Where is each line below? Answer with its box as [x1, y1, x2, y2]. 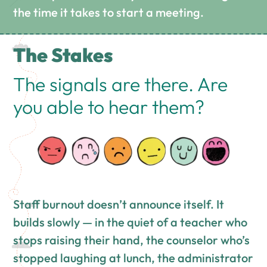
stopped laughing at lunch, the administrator [13, 250, 254, 265]
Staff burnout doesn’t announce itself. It [13, 196, 225, 212]
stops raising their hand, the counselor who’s [13, 232, 250, 247]
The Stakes [13, 42, 114, 67]
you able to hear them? [13, 94, 205, 119]
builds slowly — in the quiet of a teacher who [13, 214, 248, 229]
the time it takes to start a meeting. [13, 4, 204, 20]
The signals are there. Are [13, 72, 228, 96]
